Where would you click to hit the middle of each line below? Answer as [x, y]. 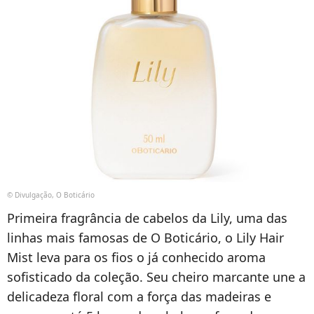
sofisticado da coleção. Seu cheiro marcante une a [156, 277]
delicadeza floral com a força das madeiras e [139, 297]
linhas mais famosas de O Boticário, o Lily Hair [145, 238]
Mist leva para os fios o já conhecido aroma [136, 258]
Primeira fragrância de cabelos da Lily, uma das [147, 218]
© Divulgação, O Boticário [51, 195]
